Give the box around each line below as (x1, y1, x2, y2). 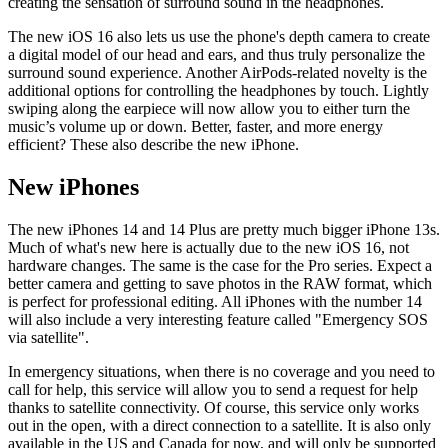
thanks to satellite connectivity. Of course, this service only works (8, 398, 419, 416)
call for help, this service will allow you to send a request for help (8, 380, 418, 398)
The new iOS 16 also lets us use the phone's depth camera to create (8, 27, 430, 45)
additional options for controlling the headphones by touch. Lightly (8, 81, 429, 99)
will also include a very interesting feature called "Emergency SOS (8, 310, 428, 328)
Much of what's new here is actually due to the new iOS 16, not (8, 238, 409, 256)
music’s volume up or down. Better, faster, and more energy (8, 117, 383, 135)
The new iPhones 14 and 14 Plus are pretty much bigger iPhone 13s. (8, 220, 440, 238)
